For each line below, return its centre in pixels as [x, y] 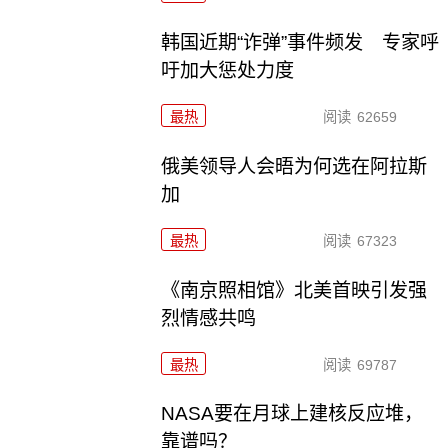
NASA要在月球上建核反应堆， [292, 414]
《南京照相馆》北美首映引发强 [294, 290]
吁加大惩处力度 [228, 70]
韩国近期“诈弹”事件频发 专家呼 [300, 42]
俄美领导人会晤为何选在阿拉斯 [294, 166]
